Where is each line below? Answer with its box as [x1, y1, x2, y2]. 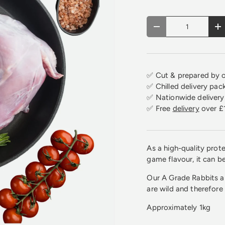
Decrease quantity [156, 26, 215, 34]
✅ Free [147, 103, 173, 113]
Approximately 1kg [147, 202, 211, 212]
